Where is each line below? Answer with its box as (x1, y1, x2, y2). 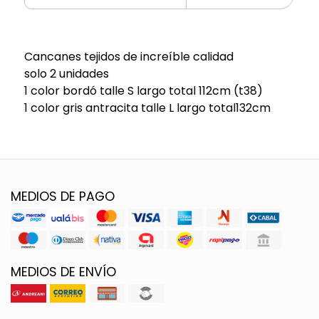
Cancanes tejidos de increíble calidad (23, 48, 234, 65)
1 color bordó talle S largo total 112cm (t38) (23, 82, 263, 99)
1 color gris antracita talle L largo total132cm (23, 99, 271, 116)
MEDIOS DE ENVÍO (11, 263, 116, 281)
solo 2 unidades (23, 65, 109, 82)
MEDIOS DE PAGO (11, 187, 115, 205)
